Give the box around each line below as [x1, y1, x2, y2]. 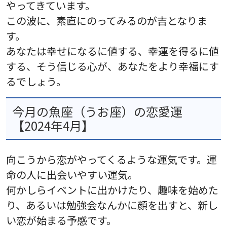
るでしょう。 [6, 73, 66, 89]
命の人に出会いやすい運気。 [6, 167, 138, 182]
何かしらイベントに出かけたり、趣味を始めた [6, 182, 218, 197]
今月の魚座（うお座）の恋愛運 [12, 102, 182, 120]
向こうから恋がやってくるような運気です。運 [6, 152, 217, 167]
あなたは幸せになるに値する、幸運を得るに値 [6, 43, 219, 58]
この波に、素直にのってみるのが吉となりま [6, 13, 207, 28]
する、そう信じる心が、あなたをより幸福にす [6, 58, 219, 73]
